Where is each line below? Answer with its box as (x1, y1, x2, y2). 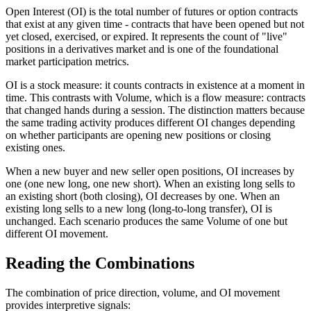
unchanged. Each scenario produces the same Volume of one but (6, 215, 287, 227)
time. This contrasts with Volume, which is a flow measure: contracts (6, 91, 305, 103)
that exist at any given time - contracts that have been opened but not (6, 17, 304, 30)
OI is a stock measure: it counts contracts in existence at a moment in (6, 78, 305, 91)
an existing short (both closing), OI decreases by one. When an (6, 190, 280, 202)
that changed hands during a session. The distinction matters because (6, 103, 305, 116)
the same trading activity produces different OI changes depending (6, 116, 295, 128)
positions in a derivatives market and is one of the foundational (6, 42, 278, 55)
